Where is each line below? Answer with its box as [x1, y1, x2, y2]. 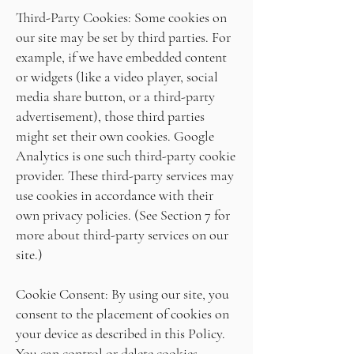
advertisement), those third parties [16, 107, 205, 125]
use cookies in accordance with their [16, 186, 213, 204]
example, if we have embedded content [16, 48, 227, 66]
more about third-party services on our [16, 226, 228, 243]
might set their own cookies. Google [16, 127, 214, 145]
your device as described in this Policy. [16, 325, 225, 342]
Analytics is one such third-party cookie [16, 147, 235, 164]
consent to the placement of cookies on [16, 305, 229, 322]
